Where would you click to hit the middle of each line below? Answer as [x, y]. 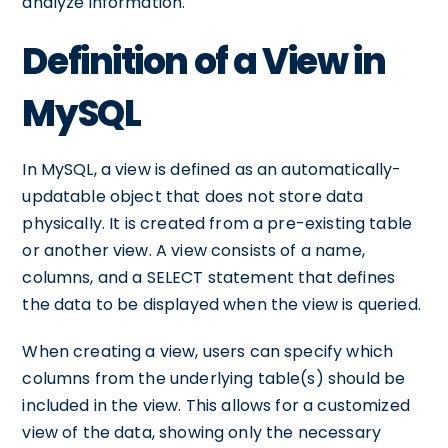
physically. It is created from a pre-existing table [217, 223]
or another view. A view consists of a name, [193, 250]
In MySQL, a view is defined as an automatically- [212, 169]
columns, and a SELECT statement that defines [208, 277]
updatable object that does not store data [193, 196]
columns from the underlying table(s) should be [214, 378]
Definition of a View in [204, 61]
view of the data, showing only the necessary [201, 432]
